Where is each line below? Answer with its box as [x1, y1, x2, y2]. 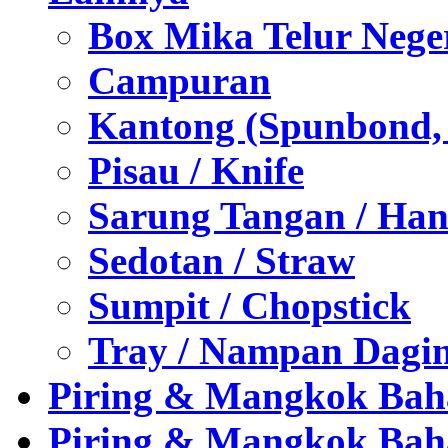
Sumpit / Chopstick [88, 283, 411, 327]
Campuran [88, 58, 271, 102]
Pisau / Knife [88, 148, 304, 192]
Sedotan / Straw [88, 238, 355, 282]
